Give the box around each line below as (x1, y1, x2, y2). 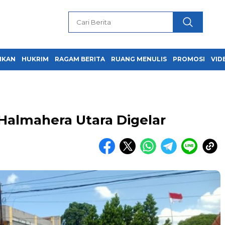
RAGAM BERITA (55, 55, 105, 63)
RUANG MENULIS (111, 55, 167, 63)
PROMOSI (173, 55, 205, 63)
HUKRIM (22, 55, 49, 63)
